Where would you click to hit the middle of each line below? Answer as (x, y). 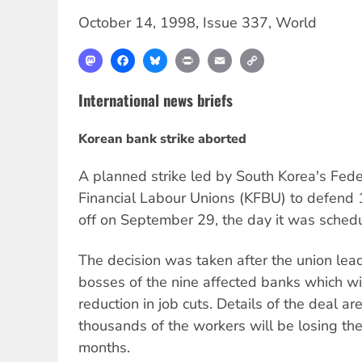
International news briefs (156, 100)
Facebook (162, 56)
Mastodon (132, 56)
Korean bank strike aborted (162, 139)
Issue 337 (236, 23)
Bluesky (191, 56)
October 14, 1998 (137, 23)
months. (104, 348)
